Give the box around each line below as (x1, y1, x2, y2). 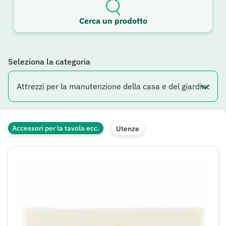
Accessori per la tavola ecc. (12, 124, 99, 133)
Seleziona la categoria (8, 56, 90, 67)
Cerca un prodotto (79, 16, 147, 26)
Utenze (116, 124, 139, 134)
